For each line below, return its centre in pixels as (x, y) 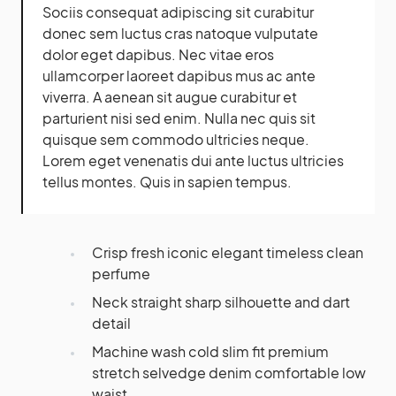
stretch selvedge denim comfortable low (229, 373)
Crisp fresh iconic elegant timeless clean (228, 253)
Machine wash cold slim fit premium (210, 352)
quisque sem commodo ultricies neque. (176, 140)
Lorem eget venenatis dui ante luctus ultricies (193, 161)
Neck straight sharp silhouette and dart (221, 302)
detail (111, 324)
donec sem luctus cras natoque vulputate (180, 34)
